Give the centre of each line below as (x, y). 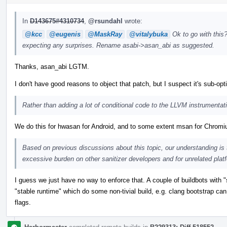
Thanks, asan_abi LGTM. (52, 66)
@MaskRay (105, 34)
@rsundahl (105, 21)
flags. (23, 202)
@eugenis (65, 34)
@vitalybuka (148, 34)
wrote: (133, 21)
